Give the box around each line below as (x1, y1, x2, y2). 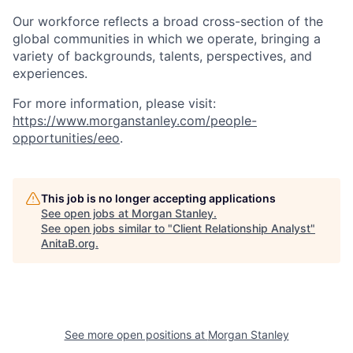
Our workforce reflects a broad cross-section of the (13, 13, 323, 29)
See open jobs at (41, 206, 132, 220)
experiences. (13, 65, 87, 81)
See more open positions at (64, 328, 208, 341)
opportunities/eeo (13, 130, 120, 146)
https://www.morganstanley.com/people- (13, 113, 257, 128)
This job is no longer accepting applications (41, 191, 276, 205)
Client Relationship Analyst (173, 221, 310, 235)
